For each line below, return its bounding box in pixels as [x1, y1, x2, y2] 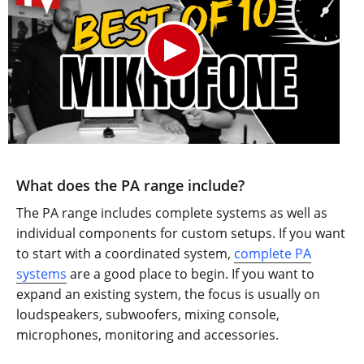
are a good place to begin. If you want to [67, 264, 314, 283]
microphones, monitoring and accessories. [16, 325, 279, 344]
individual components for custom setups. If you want [16, 223, 345, 242]
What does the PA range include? [16, 175, 245, 195]
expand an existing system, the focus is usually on [16, 284, 320, 303]
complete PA [234, 244, 311, 262]
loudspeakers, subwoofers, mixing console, [16, 305, 279, 323]
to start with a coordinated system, [16, 244, 234, 262]
